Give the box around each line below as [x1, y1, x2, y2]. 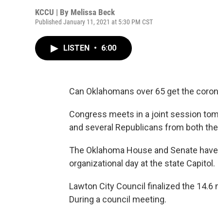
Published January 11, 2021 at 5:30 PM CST [35, 18, 153, 26]
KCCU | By [35, 7, 71, 17]
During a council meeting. [69, 194, 168, 204]
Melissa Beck [71, 7, 115, 17]
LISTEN [63, 43, 91, 53]
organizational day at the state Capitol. [69, 158, 215, 168]
